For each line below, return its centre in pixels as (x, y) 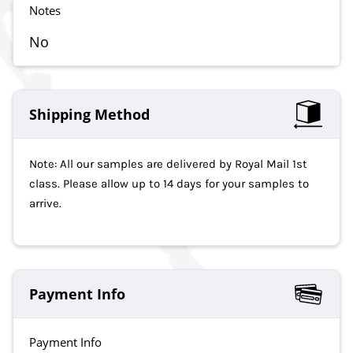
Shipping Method (89, 115)
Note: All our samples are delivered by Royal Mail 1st (168, 164)
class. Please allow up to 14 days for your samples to (169, 184)
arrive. (45, 204)
